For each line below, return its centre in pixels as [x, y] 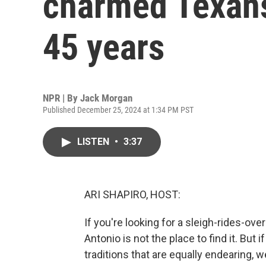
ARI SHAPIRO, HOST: [132, 194]
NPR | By [61, 98]
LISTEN [94, 142]
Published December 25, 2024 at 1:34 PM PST [118, 110]
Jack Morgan [106, 98]
